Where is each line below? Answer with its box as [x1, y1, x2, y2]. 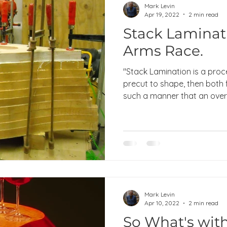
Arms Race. [123, 42, 203, 59]
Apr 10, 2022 [144, 199, 179, 207]
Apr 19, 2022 [144, 10, 179, 18]
